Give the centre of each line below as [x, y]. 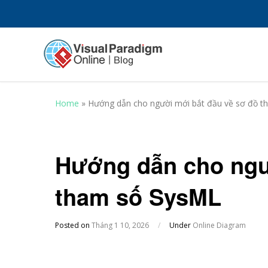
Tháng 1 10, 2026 [120, 225]
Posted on [73, 225]
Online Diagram [219, 225]
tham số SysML [138, 197]
